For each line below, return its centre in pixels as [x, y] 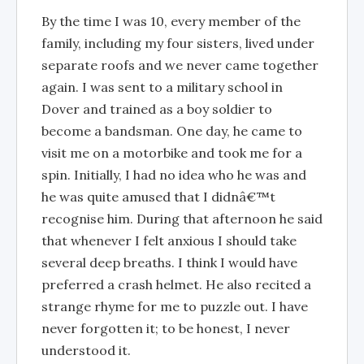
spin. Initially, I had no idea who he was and [174, 175]
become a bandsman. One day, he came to [172, 131]
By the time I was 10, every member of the [171, 21]
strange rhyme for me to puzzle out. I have [175, 306]
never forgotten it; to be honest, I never [166, 328]
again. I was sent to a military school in [162, 87]
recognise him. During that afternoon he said [182, 219]
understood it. [86, 350]
